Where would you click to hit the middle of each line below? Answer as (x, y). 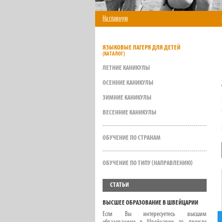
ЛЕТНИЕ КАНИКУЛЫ (126, 68)
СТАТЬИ (119, 185)
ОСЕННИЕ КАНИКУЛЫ (128, 83)
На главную (115, 19)
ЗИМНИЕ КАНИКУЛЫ (127, 98)
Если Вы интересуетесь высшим (155, 214)
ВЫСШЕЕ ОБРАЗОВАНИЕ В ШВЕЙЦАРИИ (150, 203)
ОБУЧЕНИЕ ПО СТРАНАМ (132, 138)
